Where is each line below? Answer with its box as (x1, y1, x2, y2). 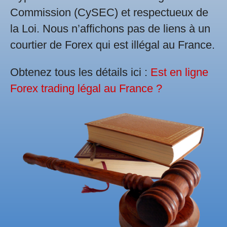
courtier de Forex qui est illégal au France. (10, 38, 215, 51)
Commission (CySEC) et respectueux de (10, 6, 208, 19)
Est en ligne (150, 65, 208, 79)
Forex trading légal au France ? (10, 82, 162, 95)
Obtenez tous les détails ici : (10, 65, 150, 79)
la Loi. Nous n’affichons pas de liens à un (10, 22, 210, 35)
